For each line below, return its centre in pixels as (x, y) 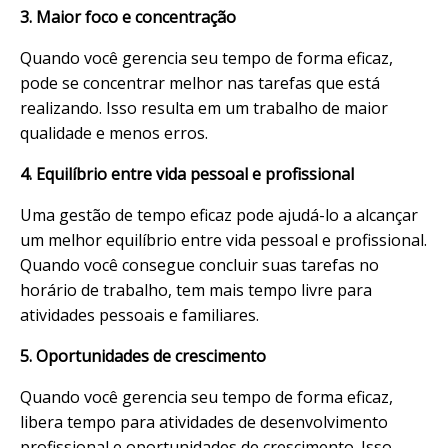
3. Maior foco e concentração (128, 17)
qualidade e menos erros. (114, 133)
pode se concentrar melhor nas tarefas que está (200, 83)
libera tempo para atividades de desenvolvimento (204, 422)
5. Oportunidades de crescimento (143, 356)
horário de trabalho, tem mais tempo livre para (196, 290)
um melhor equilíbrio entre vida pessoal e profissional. (223, 240)
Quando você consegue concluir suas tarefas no (199, 265)
